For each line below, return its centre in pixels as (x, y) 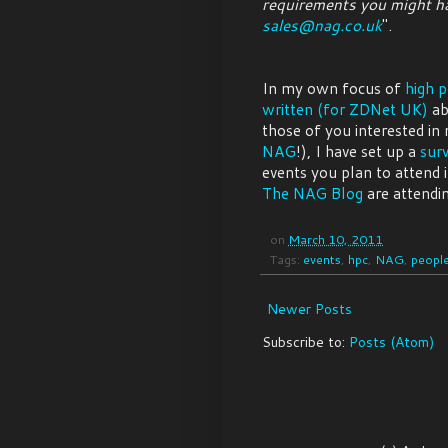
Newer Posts (309, 309)
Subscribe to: (305, 342)
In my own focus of (333, 88)
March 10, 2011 (335, 239)
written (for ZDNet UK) (345, 109)
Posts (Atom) (391, 342)
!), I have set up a (358, 151)
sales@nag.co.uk (322, 25)
